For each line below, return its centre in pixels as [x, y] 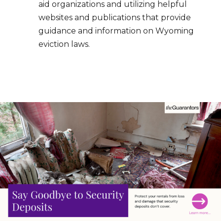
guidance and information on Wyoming [116, 31]
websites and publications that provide [115, 18]
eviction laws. [64, 44]
